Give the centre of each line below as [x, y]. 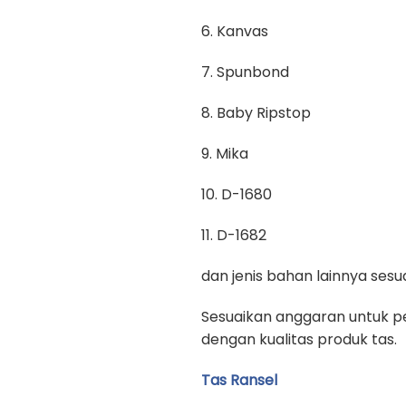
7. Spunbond [245, 72]
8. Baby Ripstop [256, 113]
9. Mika [225, 154]
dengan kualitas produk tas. [299, 339]
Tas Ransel [239, 380]
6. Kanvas [235, 31]
